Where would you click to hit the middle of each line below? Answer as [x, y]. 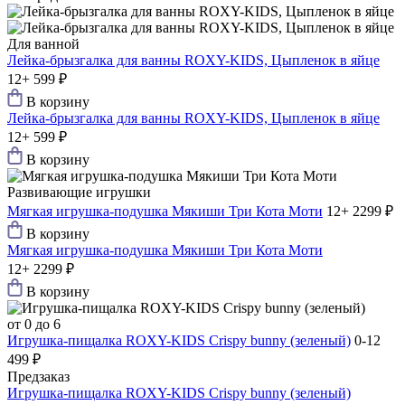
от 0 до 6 [34, 325]
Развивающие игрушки [79, 193]
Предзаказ [38, 377]
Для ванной [43, 44]
